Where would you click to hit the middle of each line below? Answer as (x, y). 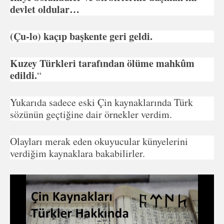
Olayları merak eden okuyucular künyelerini (99, 141)
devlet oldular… (45, 9)
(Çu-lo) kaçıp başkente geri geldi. (81, 36)
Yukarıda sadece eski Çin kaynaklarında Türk (101, 102)
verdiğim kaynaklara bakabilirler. (79, 153)
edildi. (23, 75)
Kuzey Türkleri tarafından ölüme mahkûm (102, 63)
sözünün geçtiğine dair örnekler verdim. (91, 114)
